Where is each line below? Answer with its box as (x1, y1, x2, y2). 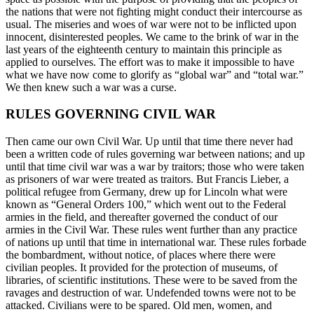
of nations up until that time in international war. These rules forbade (6, 236, 306, 248)
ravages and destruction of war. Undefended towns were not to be (6, 287, 296, 299)
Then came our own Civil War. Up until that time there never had (6, 135, 293, 147)
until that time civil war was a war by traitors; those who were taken (6, 161, 304, 172)
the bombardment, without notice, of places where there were (6, 249, 275, 261)
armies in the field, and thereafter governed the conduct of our (6, 211, 278, 223)
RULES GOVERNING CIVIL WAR (6, 107, 216, 122)
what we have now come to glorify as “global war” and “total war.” (6, 68, 303, 81)
